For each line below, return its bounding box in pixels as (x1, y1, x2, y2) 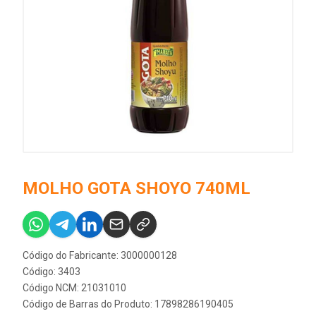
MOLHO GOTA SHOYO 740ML (23, 178, 250, 198)
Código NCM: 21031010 (23, 282, 126, 293)
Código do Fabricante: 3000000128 (23, 250, 177, 261)
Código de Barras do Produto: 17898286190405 (23, 298, 233, 310)
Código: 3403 (23, 266, 80, 277)
